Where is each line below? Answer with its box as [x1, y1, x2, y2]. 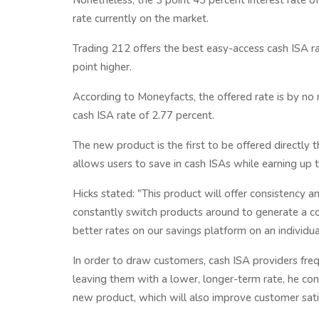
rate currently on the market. [73, 11, 209, 26]
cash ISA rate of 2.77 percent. [73, 108, 214, 122]
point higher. [73, 60, 132, 74]
